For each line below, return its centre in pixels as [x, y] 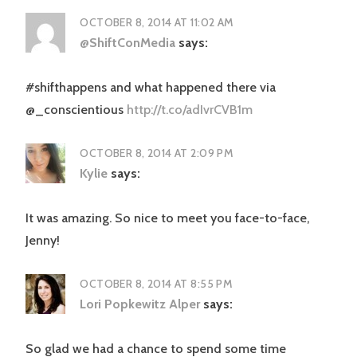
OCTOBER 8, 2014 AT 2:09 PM [157, 153]
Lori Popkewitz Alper [140, 304]
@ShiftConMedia [128, 42]
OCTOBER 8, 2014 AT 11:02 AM [157, 22]
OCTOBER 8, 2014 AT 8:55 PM [157, 283]
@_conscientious [76, 109]
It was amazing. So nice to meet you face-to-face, [167, 218]
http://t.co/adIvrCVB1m [190, 109]
